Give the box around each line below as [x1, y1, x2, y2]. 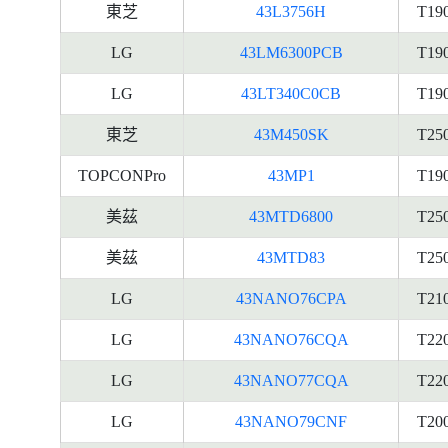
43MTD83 [257, 249, 325, 266]
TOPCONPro [78, 167, 166, 184]
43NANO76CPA [235, 290, 347, 307]
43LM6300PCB [239, 44, 343, 61]
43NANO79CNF [235, 413, 347, 430]
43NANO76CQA [233, 331, 349, 348]
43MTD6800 [249, 208, 333, 225]
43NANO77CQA [233, 372, 349, 389]
